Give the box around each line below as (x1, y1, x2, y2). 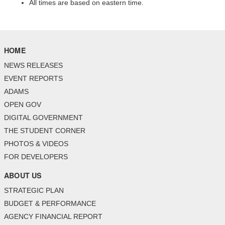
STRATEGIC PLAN (4, 186, 64, 195)
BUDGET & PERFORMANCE (4, 199, 96, 208)
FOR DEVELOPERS (4, 153, 68, 161)
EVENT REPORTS (4, 74, 63, 83)
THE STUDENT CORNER (4, 127, 85, 135)
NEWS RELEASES (4, 61, 63, 70)
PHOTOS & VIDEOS (4, 140, 68, 148)
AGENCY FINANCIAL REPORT (4, 212, 102, 221)
